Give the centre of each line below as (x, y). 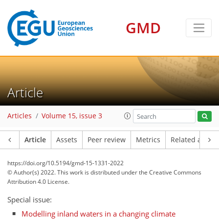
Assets (67, 140)
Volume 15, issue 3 (72, 116)
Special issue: (30, 199)
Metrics (148, 140)
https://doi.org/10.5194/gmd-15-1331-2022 (66, 163)
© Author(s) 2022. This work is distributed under (73, 172)
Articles (20, 116)
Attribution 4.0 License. (38, 182)
